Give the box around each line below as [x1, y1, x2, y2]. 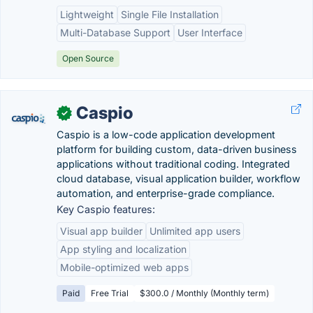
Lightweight [60, 8, 114, 20]
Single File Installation [121, 8, 219, 20]
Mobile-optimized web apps [60, 261, 189, 273]
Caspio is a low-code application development [57, 129, 275, 140]
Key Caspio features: [57, 203, 155, 215]
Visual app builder [60, 225, 143, 237]
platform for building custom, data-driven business [57, 143, 297, 155]
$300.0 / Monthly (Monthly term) [140, 288, 269, 298]
